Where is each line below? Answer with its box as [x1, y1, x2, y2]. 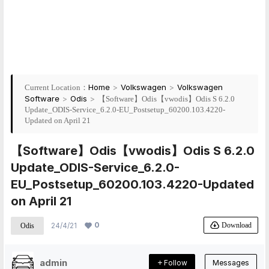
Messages [213, 258, 249, 267]
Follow [164, 258, 187, 267]
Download [222, 220, 252, 229]
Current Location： [25, 83, 88, 91]
